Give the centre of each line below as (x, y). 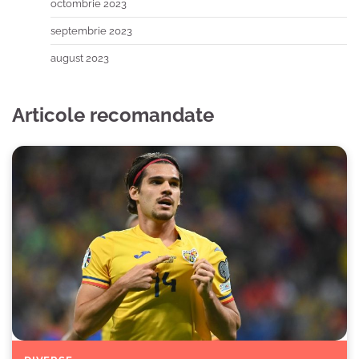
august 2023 (80, 58)
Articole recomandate (113, 115)
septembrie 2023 (91, 30)
